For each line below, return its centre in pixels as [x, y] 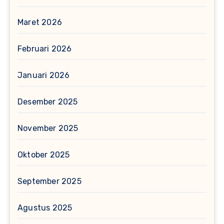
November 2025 [48, 128]
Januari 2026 [44, 75]
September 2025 [49, 181]
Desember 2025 [48, 102]
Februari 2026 [45, 49]
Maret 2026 [40, 22]
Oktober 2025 [44, 155]
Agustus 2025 [45, 208]
